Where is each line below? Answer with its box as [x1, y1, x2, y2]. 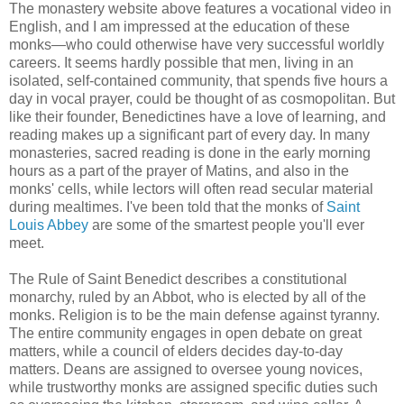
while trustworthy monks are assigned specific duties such [9, 379, 378, 395]
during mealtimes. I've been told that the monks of [9, 198, 326, 215]
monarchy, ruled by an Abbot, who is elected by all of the [9, 289, 366, 305]
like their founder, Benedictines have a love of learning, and [9, 108, 386, 124]
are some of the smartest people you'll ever [88, 216, 364, 233]
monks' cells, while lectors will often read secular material [9, 180, 373, 197]
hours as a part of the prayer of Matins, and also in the [9, 162, 349, 179]
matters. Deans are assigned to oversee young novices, [9, 361, 363, 377]
